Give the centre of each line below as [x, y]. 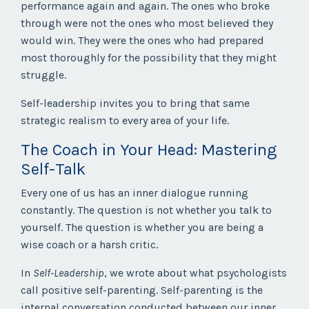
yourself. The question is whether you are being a [142, 228]
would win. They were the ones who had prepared [142, 41]
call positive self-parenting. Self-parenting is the [142, 290]
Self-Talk [53, 169]
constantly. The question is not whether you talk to [146, 210]
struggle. [43, 75]
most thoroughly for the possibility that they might [149, 58]
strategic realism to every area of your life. [125, 121]
